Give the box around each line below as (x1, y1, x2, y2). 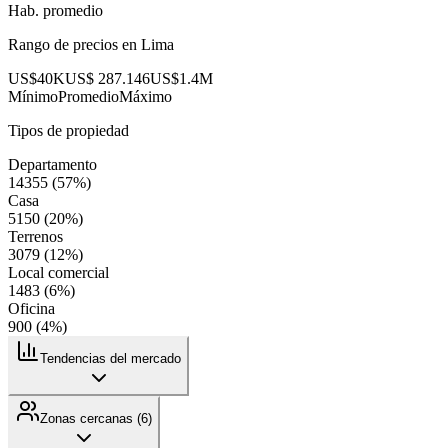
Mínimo (8, 88, 58, 106)
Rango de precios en (8, 36, 141, 54)
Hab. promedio (8, 2, 103, 20)
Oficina (8, 300, 55, 318)
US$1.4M (150, 70, 213, 88)
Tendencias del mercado (40, 351, 181, 367)
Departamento (8, 156, 97, 174)
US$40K (8, 70, 65, 88)
